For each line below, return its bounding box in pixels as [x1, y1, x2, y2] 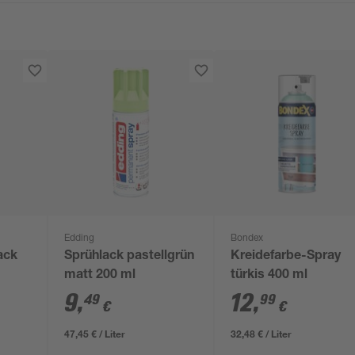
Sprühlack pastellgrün [64, 250, 195, 263]
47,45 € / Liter [64, 327, 126, 340]
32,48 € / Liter [231, 327, 292, 340]
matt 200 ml [64, 269, 136, 282]
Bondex [231, 234, 264, 243]
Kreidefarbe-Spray [231, 250, 342, 263]
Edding [64, 234, 95, 243]
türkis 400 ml [231, 269, 308, 282]
